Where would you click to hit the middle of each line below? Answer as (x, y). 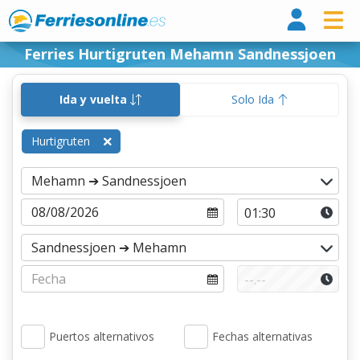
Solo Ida (254, 99)
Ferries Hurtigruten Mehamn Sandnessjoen (180, 54)
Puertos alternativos (102, 336)
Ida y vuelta (95, 99)
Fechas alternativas (262, 336)
